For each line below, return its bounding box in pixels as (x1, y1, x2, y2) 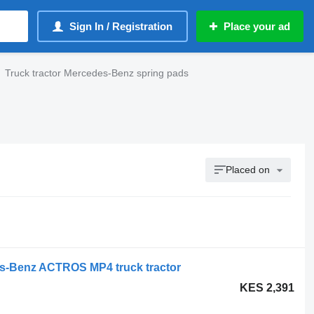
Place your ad (224, 20, 290, 32)
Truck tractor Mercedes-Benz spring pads (5, 67, 189, 78)
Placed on (226, 164, 271, 175)
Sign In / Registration (69, 20, 172, 32)
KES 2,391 (240, 282, 295, 294)
